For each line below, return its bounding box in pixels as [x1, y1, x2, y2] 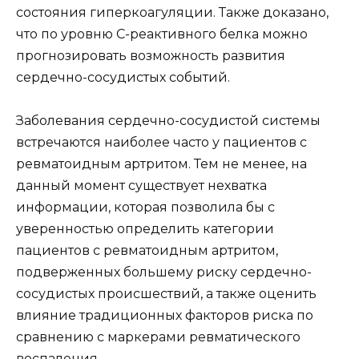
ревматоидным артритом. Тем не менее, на [16, 156, 307, 172]
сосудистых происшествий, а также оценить [16, 286, 317, 302]
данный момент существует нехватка [16, 178, 267, 194]
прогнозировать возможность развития [16, 48, 285, 64]
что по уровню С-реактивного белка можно [16, 26, 308, 42]
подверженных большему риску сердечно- [16, 264, 312, 280]
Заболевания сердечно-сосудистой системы [16, 113, 321, 129]
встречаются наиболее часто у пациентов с [16, 135, 307, 151]
